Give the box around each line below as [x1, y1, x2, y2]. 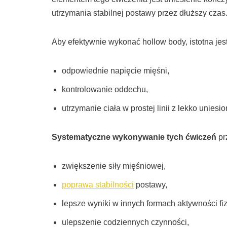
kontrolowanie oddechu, [62, 85, 148, 94]
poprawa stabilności [62, 180, 134, 190]
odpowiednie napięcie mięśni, [62, 66, 169, 75]
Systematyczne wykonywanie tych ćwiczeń [52, 133, 216, 142]
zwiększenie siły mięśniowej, [62, 162, 166, 171]
